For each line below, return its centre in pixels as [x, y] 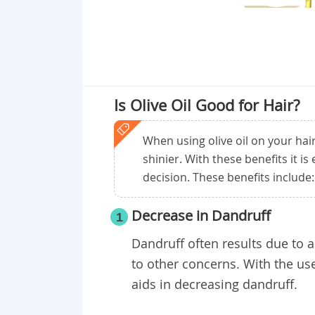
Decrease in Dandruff [201, 216]
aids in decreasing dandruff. [214, 284]
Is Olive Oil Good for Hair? [207, 105]
